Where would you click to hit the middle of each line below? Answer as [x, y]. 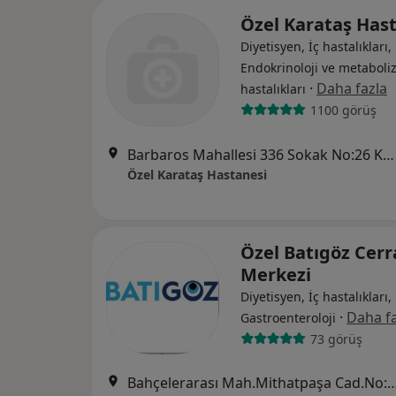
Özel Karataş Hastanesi [197, 175]
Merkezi [276, 274]
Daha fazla [352, 88]
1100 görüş [343, 110]
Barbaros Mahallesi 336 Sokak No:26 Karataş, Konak [388, 155]
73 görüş [336, 339]
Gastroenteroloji [288, 318]
